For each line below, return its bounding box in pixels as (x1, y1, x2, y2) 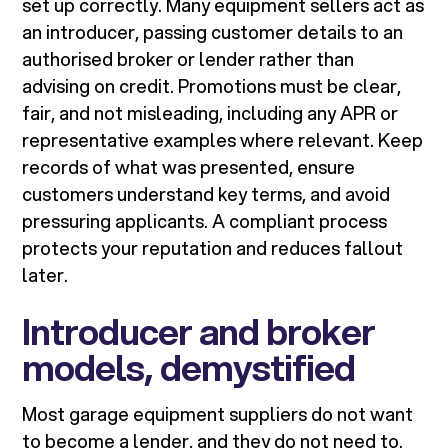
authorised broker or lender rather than (22, 46, 355, 73)
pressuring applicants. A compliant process (22, 208, 388, 235)
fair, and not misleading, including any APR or (22, 100, 399, 127)
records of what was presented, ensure (22, 154, 356, 181)
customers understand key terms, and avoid (22, 181, 391, 208)
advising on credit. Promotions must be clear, (22, 73, 402, 100)
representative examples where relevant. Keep (22, 127, 424, 154)
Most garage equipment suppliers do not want (22, 401, 414, 428)
